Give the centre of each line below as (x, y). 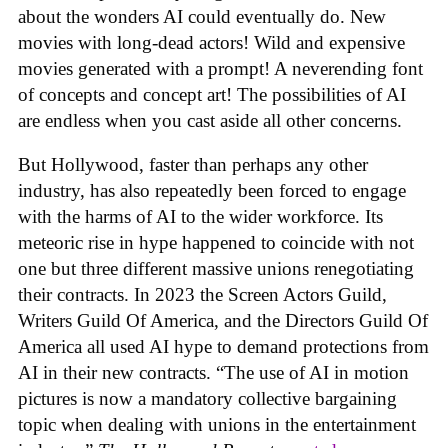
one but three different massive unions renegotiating (216, 269)
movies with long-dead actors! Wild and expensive (211, 42)
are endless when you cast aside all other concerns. (210, 120)
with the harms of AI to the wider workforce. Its (200, 217)
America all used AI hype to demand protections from (223, 347)
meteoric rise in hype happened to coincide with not (216, 243)
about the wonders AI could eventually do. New (202, 16)
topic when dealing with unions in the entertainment (217, 425)
